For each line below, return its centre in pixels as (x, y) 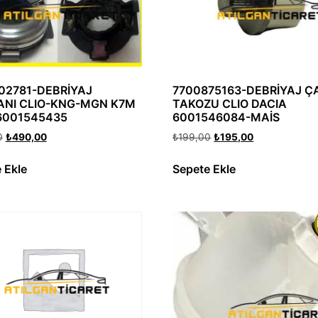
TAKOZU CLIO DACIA (230, 103)
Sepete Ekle (204, 169)
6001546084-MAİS (226, 117)
